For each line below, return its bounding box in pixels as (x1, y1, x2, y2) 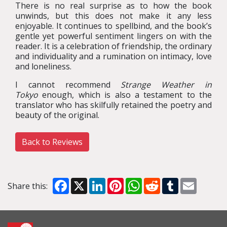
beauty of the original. (15, 109, 99, 121)
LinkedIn (105, 176, 138, 187)
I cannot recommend (15, 79, 121, 90)
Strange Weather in (121, 79, 212, 90)
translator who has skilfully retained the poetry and (15, 99, 212, 110)
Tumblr (178, 176, 207, 187)
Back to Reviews (22, 136, 83, 147)
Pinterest (124, 176, 159, 187)
